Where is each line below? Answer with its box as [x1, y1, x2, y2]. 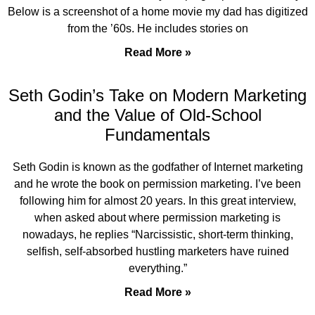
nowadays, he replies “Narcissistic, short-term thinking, [22, 229, 293, 240]
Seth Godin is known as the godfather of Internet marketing [12, 161, 303, 173]
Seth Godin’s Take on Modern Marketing [8, 86, 307, 105]
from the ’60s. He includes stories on [67, 22, 248, 34]
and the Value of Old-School [53, 105, 262, 124]
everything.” [128, 262, 187, 274]
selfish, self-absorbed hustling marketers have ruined [26, 245, 289, 257]
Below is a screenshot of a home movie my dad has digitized [7, 6, 308, 18]
